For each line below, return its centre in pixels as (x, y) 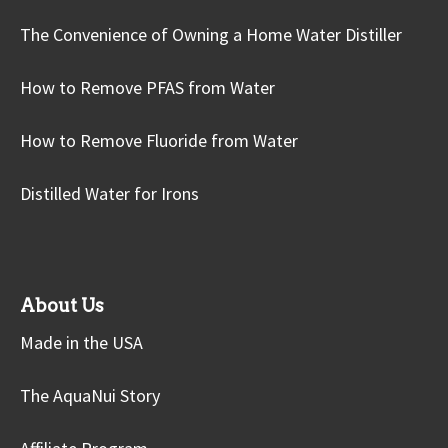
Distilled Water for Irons (109, 193)
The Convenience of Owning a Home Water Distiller (211, 34)
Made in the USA (81, 342)
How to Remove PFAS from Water (147, 87)
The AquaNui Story (90, 395)
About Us (62, 305)
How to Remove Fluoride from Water (159, 140)
